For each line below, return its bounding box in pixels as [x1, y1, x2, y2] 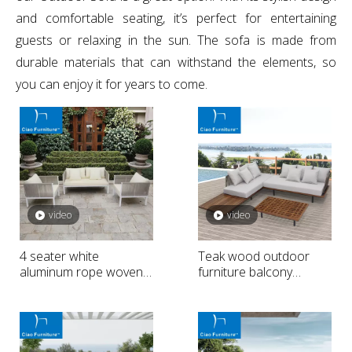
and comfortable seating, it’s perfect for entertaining [16, 9, 336, 27]
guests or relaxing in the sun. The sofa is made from [16, 31, 336, 49]
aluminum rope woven [20, 263, 143, 280]
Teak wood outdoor [198, 247, 310, 265]
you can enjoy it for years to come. [16, 75, 207, 93]
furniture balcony [198, 263, 292, 280]
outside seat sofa [20, 279, 117, 296]
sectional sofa [198, 279, 277, 296]
